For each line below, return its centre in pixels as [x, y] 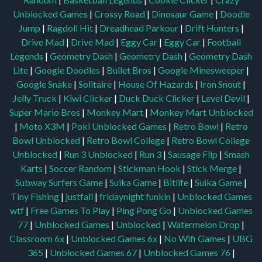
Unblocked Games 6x [114, 239]
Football [224, 42]
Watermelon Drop [204, 225]
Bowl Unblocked [47, 140]
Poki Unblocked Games [120, 126]
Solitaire [96, 84]
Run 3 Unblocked [99, 154]
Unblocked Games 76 [187, 253]
